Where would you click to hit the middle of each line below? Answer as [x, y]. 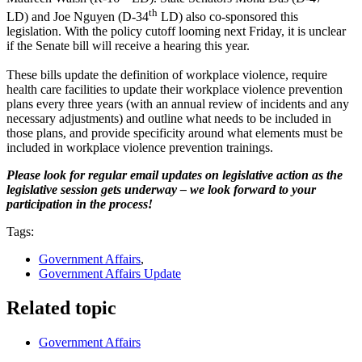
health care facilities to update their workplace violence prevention [175, 89]
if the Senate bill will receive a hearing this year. [128, 45]
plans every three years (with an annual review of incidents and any [178, 103]
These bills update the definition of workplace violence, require [167, 74]
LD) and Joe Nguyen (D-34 [78, 16]
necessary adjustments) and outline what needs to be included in [169, 118]
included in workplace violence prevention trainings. [140, 147]
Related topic [61, 307]
